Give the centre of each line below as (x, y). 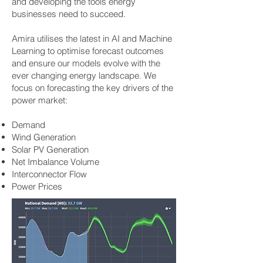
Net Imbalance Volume (55, 162)
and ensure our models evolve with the (86, 63)
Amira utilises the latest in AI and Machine (92, 38)
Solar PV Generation (50, 149)
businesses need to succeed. (69, 14)
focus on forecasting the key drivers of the (92, 88)
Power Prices (37, 186)
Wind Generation (44, 137)
